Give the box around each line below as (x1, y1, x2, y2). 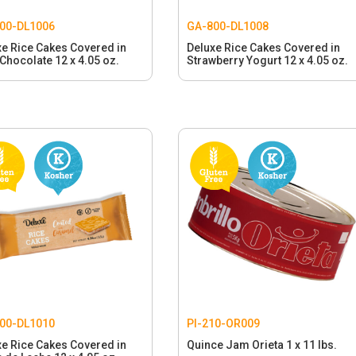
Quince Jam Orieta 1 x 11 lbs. (186, 338, 337, 351)
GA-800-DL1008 (186, 19, 269, 33)
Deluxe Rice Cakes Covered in (186, 41, 340, 54)
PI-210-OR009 (186, 316, 260, 330)
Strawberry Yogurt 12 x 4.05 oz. (186, 53, 348, 67)
